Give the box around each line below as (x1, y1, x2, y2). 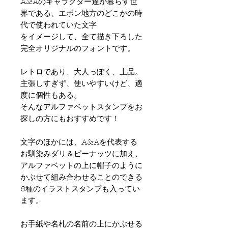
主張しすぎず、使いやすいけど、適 (20, 78, 142, 88)
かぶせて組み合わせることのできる (20, 172, 142, 182)
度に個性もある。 (20, 90, 81, 100)
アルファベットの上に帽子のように (20, 160, 142, 170)
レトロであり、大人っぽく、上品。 (20, 67, 142, 76)
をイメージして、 (20, 32, 81, 41)
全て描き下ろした (81, 32, 142, 41)
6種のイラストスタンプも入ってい (20, 184, 140, 193)
